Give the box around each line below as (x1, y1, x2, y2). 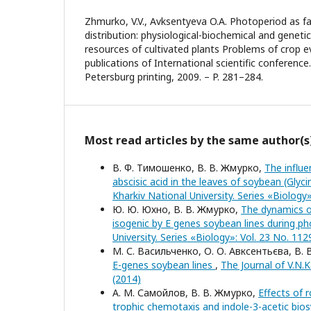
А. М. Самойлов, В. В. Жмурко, (112, 286, 258, 299)
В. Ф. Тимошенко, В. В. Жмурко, (112, 161, 264, 174)
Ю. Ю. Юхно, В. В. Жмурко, (112, 203, 241, 216)
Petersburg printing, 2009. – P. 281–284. (85, 70, 263, 83)
